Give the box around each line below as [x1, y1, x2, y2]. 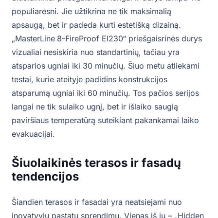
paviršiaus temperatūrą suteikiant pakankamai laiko [12, 115, 199, 125]
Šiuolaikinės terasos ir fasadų [12, 155, 181, 170]
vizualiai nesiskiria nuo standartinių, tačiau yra [12, 47, 180, 57]
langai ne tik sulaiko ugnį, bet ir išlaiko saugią [12, 101, 178, 111]
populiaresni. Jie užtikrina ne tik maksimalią [12, 6, 171, 16]
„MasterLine [12, 33, 55, 43]
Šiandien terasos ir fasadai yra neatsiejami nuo [12, 197, 182, 207]
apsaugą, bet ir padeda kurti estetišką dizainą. [12, 19, 181, 30]
